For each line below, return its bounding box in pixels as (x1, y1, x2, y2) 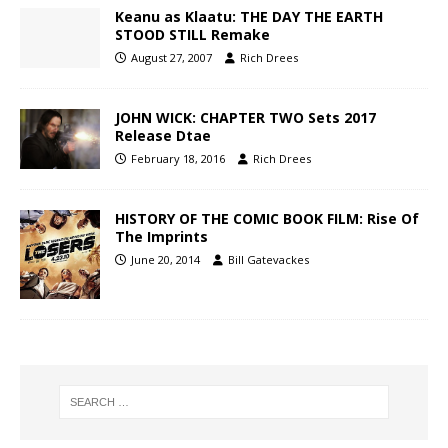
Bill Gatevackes (228, 251, 309, 267)
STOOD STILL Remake (115, 24, 270, 44)
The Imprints (115, 226, 208, 246)
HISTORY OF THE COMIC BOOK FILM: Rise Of (115, 208, 419, 228)
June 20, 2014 (131, 251, 200, 267)
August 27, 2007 (131, 49, 212, 65)
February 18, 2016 (131, 150, 225, 166)
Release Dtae (115, 125, 211, 145)
